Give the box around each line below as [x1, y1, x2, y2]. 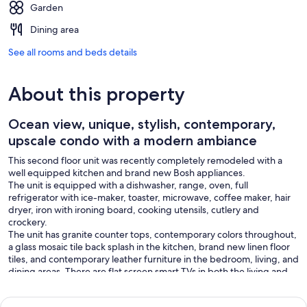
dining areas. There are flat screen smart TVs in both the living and [8, 265, 288, 278]
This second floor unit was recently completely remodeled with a [8, 153, 282, 167]
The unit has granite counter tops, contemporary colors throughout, [8, 228, 297, 241]
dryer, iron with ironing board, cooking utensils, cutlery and [8, 203, 259, 216]
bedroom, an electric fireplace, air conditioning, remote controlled [8, 277, 291, 290]
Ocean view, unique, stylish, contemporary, [8, 115, 275, 132]
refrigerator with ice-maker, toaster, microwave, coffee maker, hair [8, 191, 291, 204]
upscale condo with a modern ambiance [8, 132, 257, 149]
